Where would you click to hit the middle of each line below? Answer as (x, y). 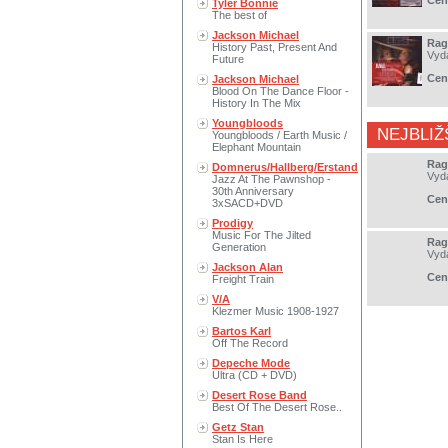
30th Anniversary (253, 191)
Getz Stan (238, 427)
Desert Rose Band (259, 395)
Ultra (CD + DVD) (254, 375)
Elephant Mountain (256, 147)
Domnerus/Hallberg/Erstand (285, 167)
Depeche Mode (251, 363)
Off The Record (250, 343)
